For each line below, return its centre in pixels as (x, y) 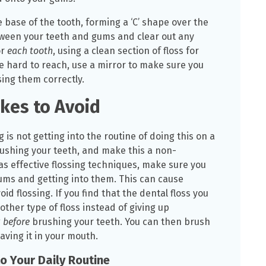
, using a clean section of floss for (126, 51)
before (16, 222)
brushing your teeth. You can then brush (120, 222)
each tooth (30, 51)
